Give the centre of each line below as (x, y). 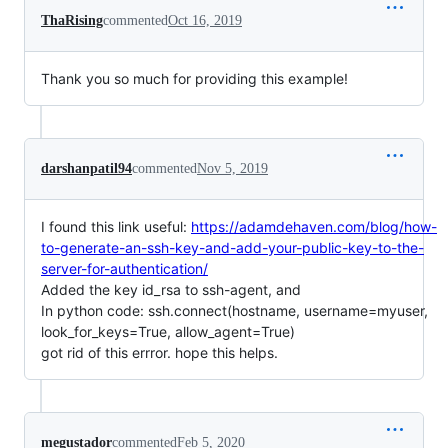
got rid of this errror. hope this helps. (159, 353)
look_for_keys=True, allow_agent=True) (168, 332)
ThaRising (72, 21)
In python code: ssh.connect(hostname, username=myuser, (234, 311)
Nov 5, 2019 (232, 169)
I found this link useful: (116, 227)
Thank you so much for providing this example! (194, 79)
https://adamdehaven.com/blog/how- (314, 227)
